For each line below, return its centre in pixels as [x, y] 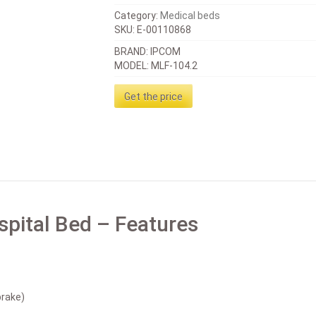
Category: [138, 16]
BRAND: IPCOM [148, 51]
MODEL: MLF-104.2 [156, 66]
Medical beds [190, 16]
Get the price [154, 97]
